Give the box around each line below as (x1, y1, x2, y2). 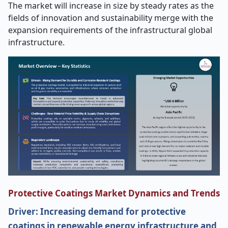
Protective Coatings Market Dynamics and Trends (8, 187, 220, 199)
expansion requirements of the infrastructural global (8, 24, 212, 36)
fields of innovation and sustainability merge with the (8, 12, 213, 23)
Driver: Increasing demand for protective (8, 206, 186, 217)
